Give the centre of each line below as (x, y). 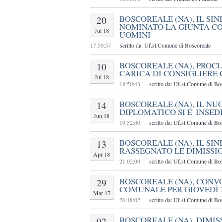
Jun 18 (102, 116)
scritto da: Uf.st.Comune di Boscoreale (165, 45)
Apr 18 (102, 154)
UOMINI (135, 35)
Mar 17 (102, 193)
